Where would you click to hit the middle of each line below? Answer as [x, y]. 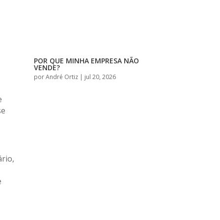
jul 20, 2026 [100, 77]
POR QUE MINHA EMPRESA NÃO [86, 61]
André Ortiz [62, 77]
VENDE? [47, 68]
